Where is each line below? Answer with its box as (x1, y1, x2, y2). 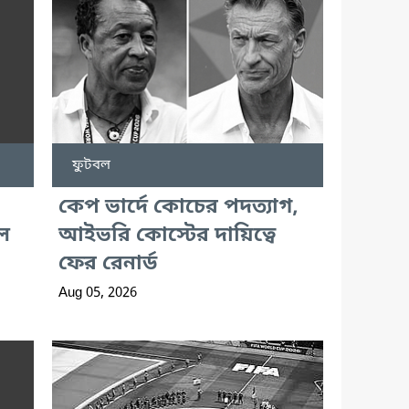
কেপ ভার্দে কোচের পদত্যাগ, (58, 194, 299, 221)
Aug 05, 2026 (58, 283, 137, 302)
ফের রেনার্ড (58, 250, 157, 278)
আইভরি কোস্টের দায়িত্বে (58, 222, 276, 249)
